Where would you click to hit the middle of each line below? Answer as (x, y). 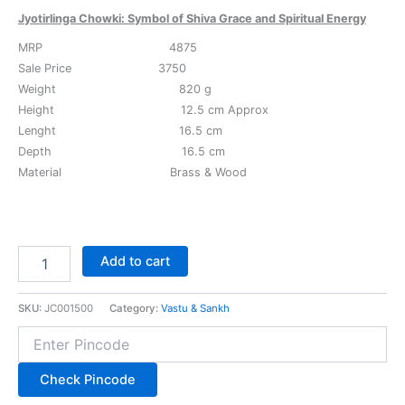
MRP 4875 (108, 47)
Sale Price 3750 (102, 68)
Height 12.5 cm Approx (143, 109)
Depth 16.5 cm (122, 151)
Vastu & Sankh (195, 309)
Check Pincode (88, 380)
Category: (135, 309)
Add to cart (135, 261)
